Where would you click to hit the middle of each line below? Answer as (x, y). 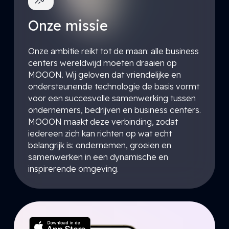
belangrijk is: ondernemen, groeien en (99, 145)
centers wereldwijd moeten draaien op (102, 63)
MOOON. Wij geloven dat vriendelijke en (104, 74)
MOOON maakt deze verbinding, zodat (103, 121)
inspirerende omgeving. (73, 168)
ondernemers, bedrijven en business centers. (114, 110)
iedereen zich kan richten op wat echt (100, 133)
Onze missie (68, 25)
